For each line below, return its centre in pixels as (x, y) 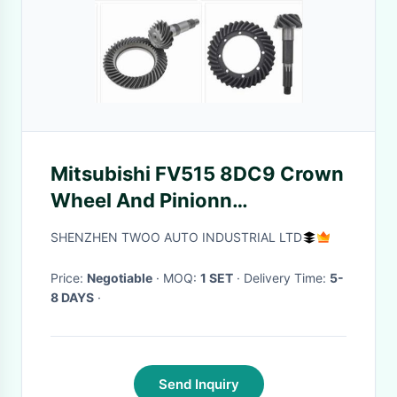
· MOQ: (182, 278)
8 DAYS (72, 297)
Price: (69, 278)
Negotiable (120, 278)
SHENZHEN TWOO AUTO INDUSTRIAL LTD (176, 237)
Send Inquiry (198, 384)
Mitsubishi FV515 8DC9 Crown (197, 174)
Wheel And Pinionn (141, 200)
